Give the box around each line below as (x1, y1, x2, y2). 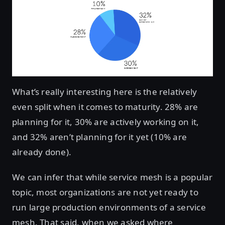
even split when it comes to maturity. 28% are (12, 100, 198, 113)
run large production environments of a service (12, 201, 206, 213)
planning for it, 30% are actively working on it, (12, 116, 199, 128)
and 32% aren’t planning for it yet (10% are (12, 131, 187, 143)
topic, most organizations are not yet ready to (12, 186, 198, 198)
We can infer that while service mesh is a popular (12, 171, 213, 183)
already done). (12, 146, 71, 158)
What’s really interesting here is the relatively (12, 85, 197, 97)
